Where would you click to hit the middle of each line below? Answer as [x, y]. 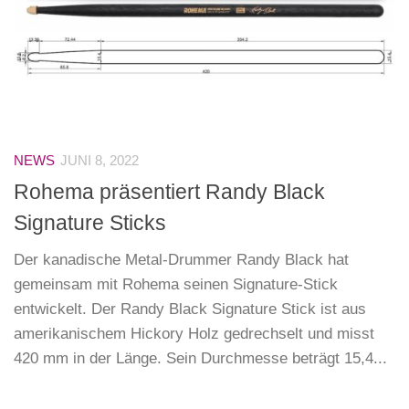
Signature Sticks [90, 223]
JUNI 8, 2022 [100, 160]
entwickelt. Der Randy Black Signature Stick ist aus [190, 309]
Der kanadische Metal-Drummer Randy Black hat [181, 260]
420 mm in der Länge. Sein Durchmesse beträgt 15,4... [200, 359]
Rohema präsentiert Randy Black [169, 192]
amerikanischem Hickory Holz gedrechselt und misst [194, 334]
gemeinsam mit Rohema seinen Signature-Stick [176, 285]
